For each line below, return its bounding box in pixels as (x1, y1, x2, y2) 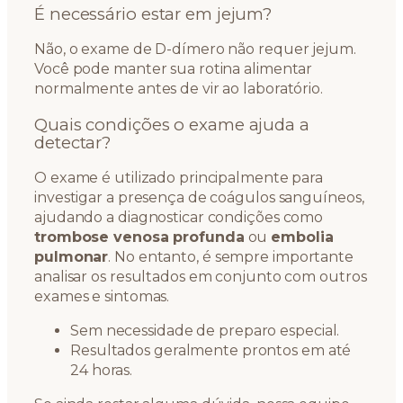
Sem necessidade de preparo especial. (70, 322, 340, 340)
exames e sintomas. (34, 288, 170, 306)
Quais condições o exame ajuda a (34, 113, 309, 135)
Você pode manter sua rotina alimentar (34, 60, 313, 78)
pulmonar (34, 248, 109, 266)
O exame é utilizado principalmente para (34, 169, 324, 187)
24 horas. (70, 362, 133, 380)
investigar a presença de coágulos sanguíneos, (34, 189, 364, 207)
